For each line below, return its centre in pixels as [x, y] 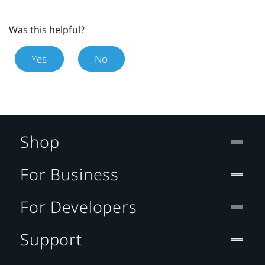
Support [51, 240]
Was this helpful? [47, 30]
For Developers [79, 207]
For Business [70, 174]
